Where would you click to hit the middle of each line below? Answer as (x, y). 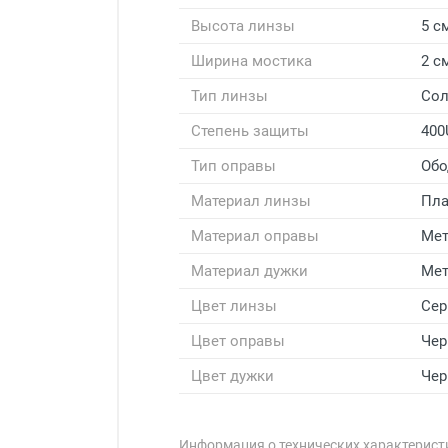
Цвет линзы (234, 305)
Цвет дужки (232, 375)
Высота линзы (243, 25)
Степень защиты (250, 130)
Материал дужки (249, 270)
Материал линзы (251, 200)
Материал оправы (255, 235)
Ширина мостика (251, 60)
